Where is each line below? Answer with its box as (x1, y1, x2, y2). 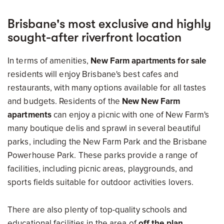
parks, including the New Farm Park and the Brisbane (7, 136, 207, 147)
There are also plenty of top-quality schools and (7, 204, 187, 215)
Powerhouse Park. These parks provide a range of (7, 150, 197, 160)
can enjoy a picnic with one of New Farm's (53, 109, 209, 120)
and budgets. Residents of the (7, 96, 122, 106)
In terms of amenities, (7, 55, 91, 66)
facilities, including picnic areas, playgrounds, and (7, 163, 193, 174)
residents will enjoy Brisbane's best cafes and (7, 69, 178, 79)
